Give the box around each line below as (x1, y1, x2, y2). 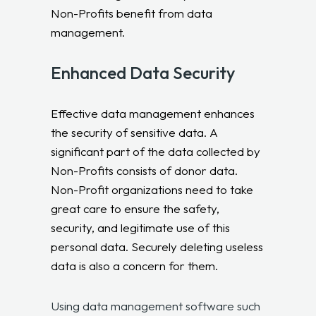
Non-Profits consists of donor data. (51, 162, 238, 178)
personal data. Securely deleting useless (51, 238, 264, 254)
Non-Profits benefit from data (51, 5, 213, 20)
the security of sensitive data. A (51, 124, 219, 140)
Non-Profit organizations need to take (51, 181, 254, 197)
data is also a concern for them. (51, 257, 219, 273)
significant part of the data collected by (51, 143, 261, 159)
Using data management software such (51, 298, 261, 313)
